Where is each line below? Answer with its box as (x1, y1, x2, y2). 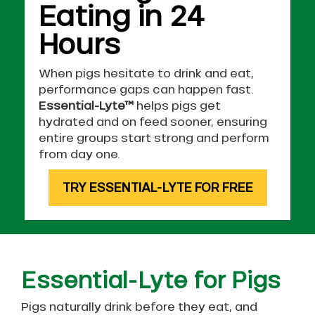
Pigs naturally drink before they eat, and (21, 300, 257, 314)
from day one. (39, 148, 123, 161)
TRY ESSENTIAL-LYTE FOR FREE (62, 181, 253, 195)
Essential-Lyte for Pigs (21, 268, 281, 293)
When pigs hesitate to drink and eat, (39, 67, 254, 80)
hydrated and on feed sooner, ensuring (39, 115, 267, 129)
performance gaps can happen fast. (39, 83, 257, 96)
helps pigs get (136, 99, 221, 112)
